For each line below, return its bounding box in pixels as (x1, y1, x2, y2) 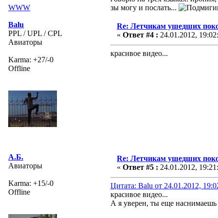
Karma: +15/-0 (8, 179, 54, 187)
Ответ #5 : (123, 163, 158, 171)
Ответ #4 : (123, 30, 158, 39)
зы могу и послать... (110, 3, 179, 12)
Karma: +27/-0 (8, 55, 54, 64)
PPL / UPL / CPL (8, 29, 62, 37)
